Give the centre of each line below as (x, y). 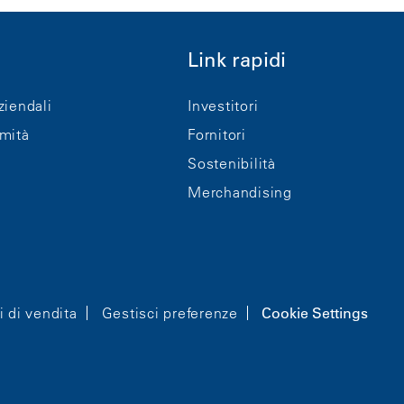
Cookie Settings (314, 312)
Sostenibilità (232, 163)
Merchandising (240, 192)
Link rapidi (237, 60)
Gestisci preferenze (170, 312)
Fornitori (217, 134)
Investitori (223, 105)
